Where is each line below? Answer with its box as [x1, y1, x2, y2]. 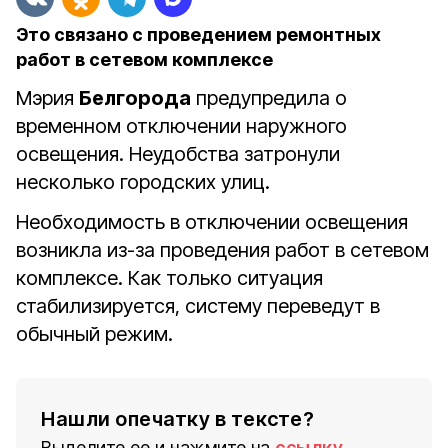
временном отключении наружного [16, 114, 347, 138]
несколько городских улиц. [16, 170, 270, 194]
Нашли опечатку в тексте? [41, 407, 314, 431]
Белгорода [79, 86, 191, 110]
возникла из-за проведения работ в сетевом [16, 238, 429, 262]
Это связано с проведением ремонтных [16, 24, 381, 45]
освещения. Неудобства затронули [16, 142, 340, 166]
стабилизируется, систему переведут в [16, 294, 380, 318]
